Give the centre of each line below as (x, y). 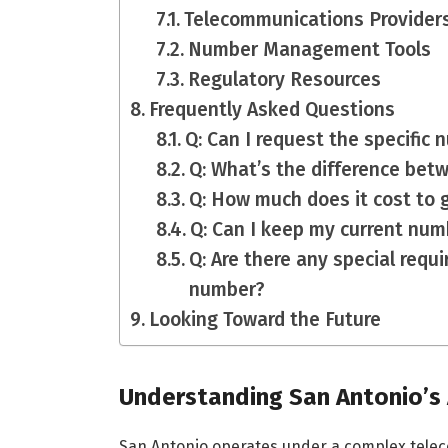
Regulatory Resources (285, 80)
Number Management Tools (310, 50)
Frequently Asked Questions (271, 110)
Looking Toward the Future (264, 320)
